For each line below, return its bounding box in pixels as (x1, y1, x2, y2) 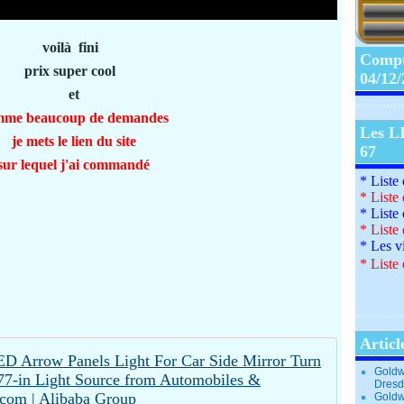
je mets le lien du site (11, 133, 136, 149)
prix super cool (24, 62, 123, 78)
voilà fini (41, 39, 106, 55)
